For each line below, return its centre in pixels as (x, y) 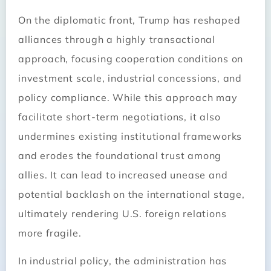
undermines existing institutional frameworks (130, 136)
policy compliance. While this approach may (128, 97)
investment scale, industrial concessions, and (130, 78)
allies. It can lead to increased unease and (123, 175)
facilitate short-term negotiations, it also (119, 116)
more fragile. (50, 233)
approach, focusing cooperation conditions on (131, 58)
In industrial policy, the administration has (123, 261)
